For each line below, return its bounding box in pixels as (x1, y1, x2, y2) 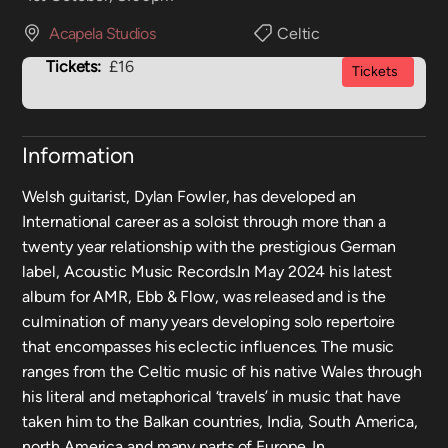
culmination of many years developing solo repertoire (22, 312, 396, 331)
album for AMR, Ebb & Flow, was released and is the (22, 287, 386, 306)
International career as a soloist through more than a (22, 212, 387, 231)
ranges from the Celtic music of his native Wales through (22, 362, 422, 381)
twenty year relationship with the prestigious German (22, 237, 397, 256)
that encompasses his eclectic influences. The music (22, 337, 395, 356)
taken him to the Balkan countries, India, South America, (22, 412, 418, 431)
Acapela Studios (49, 24, 155, 43)
